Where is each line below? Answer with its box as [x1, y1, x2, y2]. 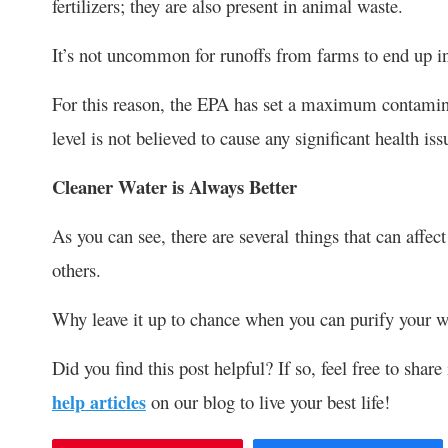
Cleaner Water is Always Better [52, 172, 297, 200]
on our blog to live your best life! [146, 388, 390, 414]
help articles [52, 388, 146, 415]
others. [52, 256, 101, 282]
